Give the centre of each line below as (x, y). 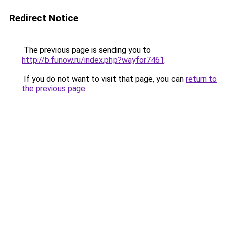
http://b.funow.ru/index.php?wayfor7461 (93, 60)
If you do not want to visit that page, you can (104, 79)
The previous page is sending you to (86, 50)
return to (201, 79)
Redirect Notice (44, 18)
